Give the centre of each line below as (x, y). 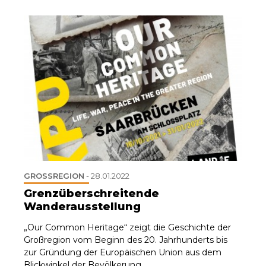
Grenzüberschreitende (91, 193)
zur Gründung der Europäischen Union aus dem (123, 252)
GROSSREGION (51, 175)
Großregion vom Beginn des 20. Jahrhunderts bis (126, 240)
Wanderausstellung (82, 206)
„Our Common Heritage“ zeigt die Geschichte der (127, 227)
